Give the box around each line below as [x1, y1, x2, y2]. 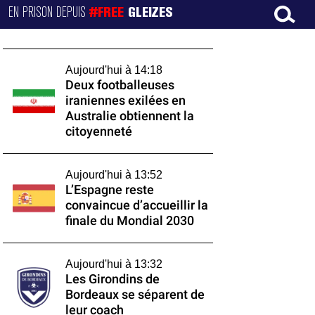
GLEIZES [128, 6, 174, 20]
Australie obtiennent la [65, 109, 194, 123]
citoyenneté [65, 124, 132, 139]
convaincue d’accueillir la [65, 198, 208, 212]
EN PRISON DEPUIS [8, 6, 90, 19]
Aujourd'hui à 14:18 [65, 64, 162, 76]
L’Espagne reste [65, 183, 154, 197]
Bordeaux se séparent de [65, 288, 205, 302]
